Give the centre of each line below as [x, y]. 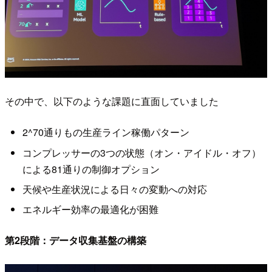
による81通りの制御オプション [91, 169]
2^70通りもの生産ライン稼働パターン [106, 132]
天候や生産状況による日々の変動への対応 [114, 189]
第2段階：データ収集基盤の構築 [76, 240]
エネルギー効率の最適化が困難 [90, 209]
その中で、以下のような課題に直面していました [112, 101]
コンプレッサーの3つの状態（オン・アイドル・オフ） [141, 152]
